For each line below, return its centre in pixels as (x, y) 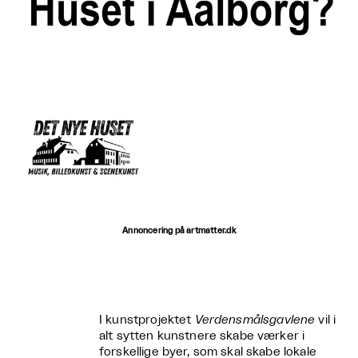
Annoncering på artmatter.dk (179, 231)
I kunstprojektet (147, 320)
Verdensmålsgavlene (255, 320)
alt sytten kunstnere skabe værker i (202, 336)
